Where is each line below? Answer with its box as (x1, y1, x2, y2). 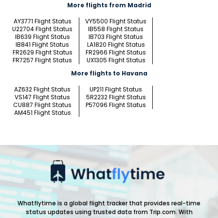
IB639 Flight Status (15, 33, 70, 41)
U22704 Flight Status (12, 25, 73, 34)
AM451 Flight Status (14, 109, 71, 117)
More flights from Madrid (67, 1, 151, 10)
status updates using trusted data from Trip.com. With (25, 208, 193, 217)
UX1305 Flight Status (86, 56, 145, 65)
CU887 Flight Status (13, 101, 72, 109)
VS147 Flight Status (15, 93, 70, 102)
